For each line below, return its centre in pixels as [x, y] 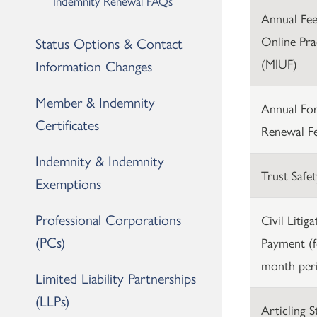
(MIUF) [279, 63]
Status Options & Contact [109, 42]
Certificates [67, 124]
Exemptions [68, 183]
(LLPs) [52, 300]
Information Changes [94, 65]
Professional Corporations [108, 219]
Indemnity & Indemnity [100, 160]
